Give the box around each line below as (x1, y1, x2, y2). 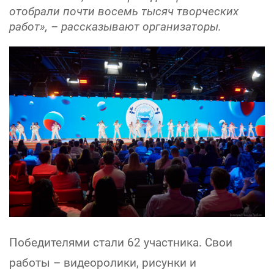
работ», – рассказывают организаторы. (9, 20, 221, 34)
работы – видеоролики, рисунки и (9, 256, 196, 270)
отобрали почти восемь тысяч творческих (9, 4, 239, 18)
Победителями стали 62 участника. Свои (9, 235, 232, 250)
